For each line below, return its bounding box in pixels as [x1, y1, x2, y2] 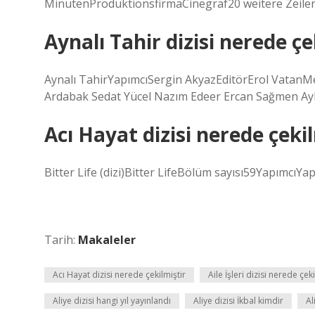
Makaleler [78, 232, 136, 247]
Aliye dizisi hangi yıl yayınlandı [53, 295, 171, 307]
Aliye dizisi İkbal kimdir [193, 295, 283, 307]
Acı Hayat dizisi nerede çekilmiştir [53, 269, 186, 281]
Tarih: [44, 232, 78, 247]
